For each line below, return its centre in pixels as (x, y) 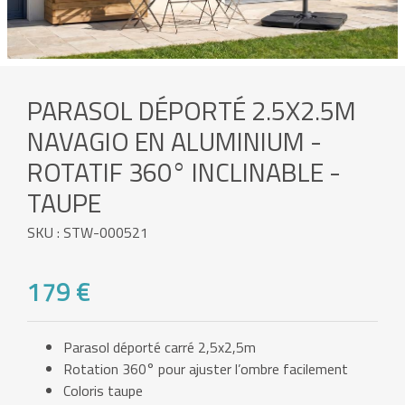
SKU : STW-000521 (88, 232)
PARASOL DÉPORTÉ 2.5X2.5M (192, 110)
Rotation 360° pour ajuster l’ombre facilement (206, 369)
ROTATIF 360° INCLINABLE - (184, 171)
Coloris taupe (103, 391)
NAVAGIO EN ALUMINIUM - (174, 141)
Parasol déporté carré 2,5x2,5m (160, 348)
